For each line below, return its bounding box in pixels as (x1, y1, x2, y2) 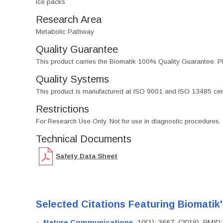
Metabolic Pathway (36, 28, 94, 35)
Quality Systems (36, 74, 109, 85)
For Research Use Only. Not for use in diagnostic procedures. (36, 117, 221, 125)
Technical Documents (36, 133, 131, 144)
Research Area (36, 14, 102, 25)
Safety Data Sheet (56, 152, 117, 160)
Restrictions (36, 104, 89, 114)
